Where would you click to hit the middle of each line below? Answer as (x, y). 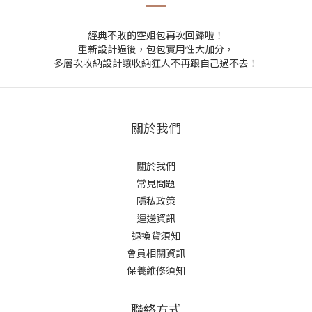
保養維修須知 (156, 270)
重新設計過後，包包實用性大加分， (156, 49)
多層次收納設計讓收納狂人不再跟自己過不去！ (156, 63)
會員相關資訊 (156, 253)
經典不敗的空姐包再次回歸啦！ (156, 35)
